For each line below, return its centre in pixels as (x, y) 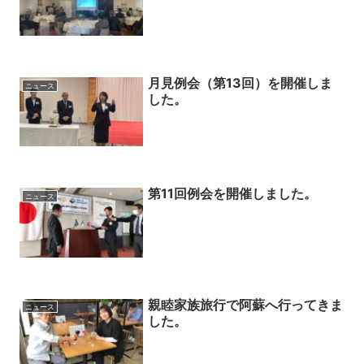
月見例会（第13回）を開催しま (240, 83)
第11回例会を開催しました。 (233, 194)
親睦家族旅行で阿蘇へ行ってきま (246, 304)
